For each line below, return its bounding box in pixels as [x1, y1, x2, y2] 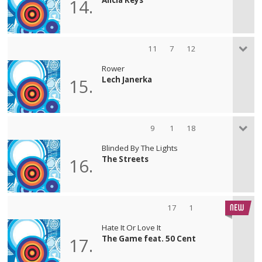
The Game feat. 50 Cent [102, 233, 196, 244]
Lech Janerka [102, 74, 153, 85]
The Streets [102, 153, 149, 164]
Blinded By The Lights [102, 142, 178, 153]
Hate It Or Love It [102, 222, 161, 233]
